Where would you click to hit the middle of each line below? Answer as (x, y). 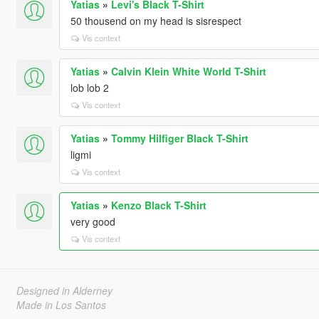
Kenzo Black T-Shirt (158, 205)
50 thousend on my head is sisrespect (156, 20)
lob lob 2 (89, 87)
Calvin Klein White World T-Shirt (188, 71)
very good (93, 221)
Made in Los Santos (61, 304)
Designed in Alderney (64, 290)
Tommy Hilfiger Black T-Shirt (179, 138)
